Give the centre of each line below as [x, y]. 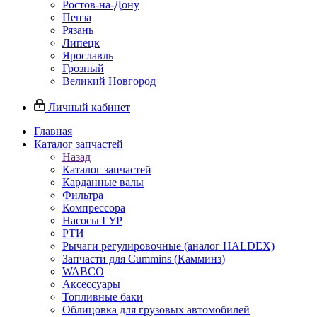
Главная [53, 132]
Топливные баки [103, 297]
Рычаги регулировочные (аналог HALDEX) [168, 246]
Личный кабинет [89, 108]
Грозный [83, 69]
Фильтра [83, 195]
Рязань [78, 30]
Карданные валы [103, 183]
